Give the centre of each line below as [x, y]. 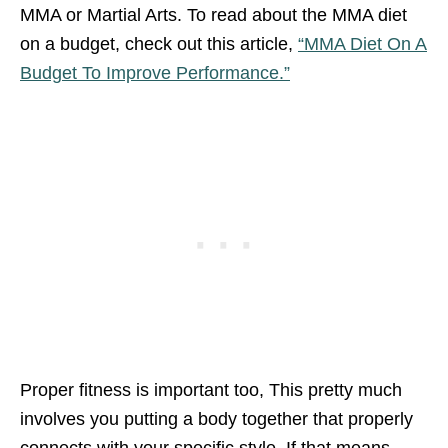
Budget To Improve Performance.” [155, 72]
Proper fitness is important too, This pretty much [211, 389]
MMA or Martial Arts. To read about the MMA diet [213, 14]
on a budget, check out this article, [159, 43]
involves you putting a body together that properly [216, 418]
